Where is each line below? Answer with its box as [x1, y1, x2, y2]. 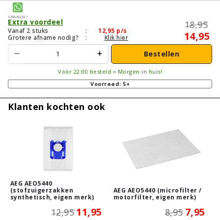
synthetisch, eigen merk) [10, 192, 94, 201]
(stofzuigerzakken [10, 186, 73, 194]
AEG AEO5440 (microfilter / [113, 186, 202, 194]
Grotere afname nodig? [8, 33, 79, 42]
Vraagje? [8, 12, 27, 20]
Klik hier [104, 33, 128, 42]
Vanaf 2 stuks [8, 26, 49, 35]
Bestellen [143, 49, 180, 59]
